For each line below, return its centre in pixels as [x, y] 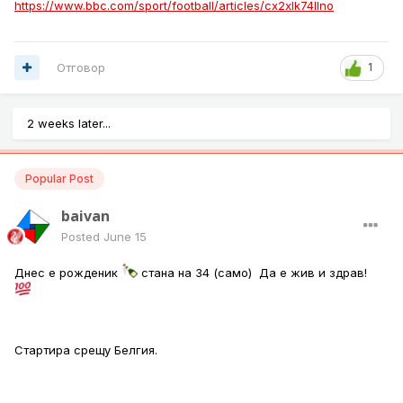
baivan [85, 215]
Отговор [81, 67]
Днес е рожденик [68, 272]
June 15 [125, 236]
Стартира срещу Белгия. [86, 349]
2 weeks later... [69, 123]
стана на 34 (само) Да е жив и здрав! [255, 272]
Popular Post [59, 178]
